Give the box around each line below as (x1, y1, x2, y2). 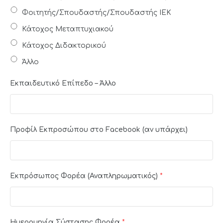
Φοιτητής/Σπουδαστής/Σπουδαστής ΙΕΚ (22, 8, 171, 16)
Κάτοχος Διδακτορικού (22, 41, 106, 49)
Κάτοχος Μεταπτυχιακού (22, 25, 113, 33)
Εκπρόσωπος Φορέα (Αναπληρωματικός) (10, 172, 158, 180)
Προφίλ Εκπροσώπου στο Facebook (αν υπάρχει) (10, 125, 188, 133)
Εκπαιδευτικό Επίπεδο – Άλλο (10, 79, 116, 87)
